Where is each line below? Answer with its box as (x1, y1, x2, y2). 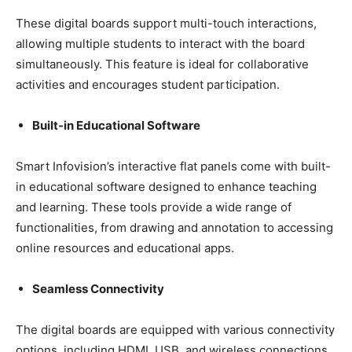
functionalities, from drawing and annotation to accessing (16, 219, 333, 235)
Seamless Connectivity (32, 280, 164, 296)
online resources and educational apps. (16, 240, 234, 255)
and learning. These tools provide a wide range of (16, 199, 291, 214)
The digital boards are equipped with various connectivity (16, 321, 335, 337)
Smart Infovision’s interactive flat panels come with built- (16, 158, 331, 174)
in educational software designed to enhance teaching (16, 178, 317, 194)
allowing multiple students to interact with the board (16, 35, 305, 51)
